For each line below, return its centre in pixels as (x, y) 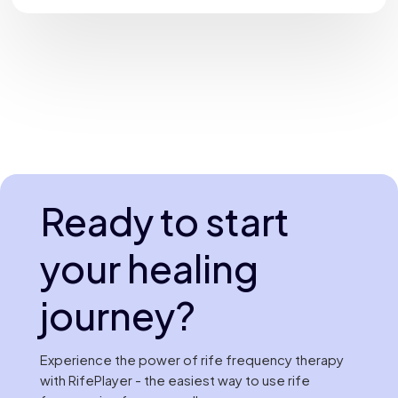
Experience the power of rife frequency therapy (191, 359)
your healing (149, 268)
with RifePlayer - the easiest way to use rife (175, 380)
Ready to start (164, 221)
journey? (117, 315)
